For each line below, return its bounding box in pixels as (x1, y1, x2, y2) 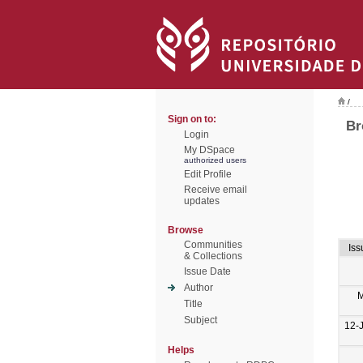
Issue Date (184, 266, 231, 277)
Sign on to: (168, 113, 216, 125)
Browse (168, 224, 203, 236)
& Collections (184, 250, 242, 262)
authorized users (184, 156, 246, 164)
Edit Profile (184, 169, 232, 180)
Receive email (184, 184, 247, 195)
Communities (184, 239, 242, 250)
